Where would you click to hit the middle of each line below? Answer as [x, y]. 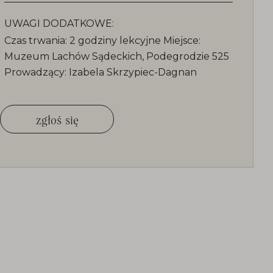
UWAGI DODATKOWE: [59, 23]
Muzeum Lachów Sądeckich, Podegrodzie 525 [117, 56]
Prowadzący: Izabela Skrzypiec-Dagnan [101, 72]
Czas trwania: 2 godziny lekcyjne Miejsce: [102, 41]
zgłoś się [57, 119]
